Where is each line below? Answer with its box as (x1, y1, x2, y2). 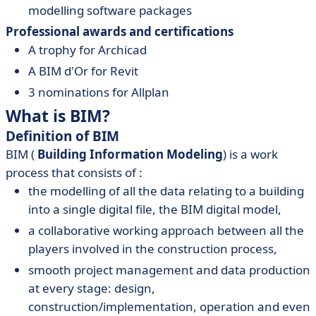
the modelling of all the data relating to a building (28, 183, 304, 199)
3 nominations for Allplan (28, 84, 169, 100)
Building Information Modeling (37, 146, 223, 162)
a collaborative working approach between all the (28, 222, 304, 238)
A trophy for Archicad (28, 42, 147, 58)
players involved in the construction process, (28, 241, 277, 257)
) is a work (223, 146, 278, 162)
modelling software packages (28, 2, 192, 18)
